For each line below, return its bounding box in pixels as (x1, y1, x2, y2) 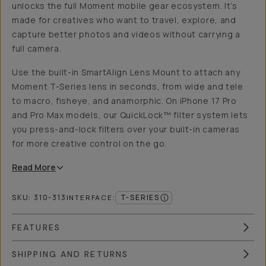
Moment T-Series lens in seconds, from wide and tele (12, 81, 243, 92)
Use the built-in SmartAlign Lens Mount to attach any (12, 66, 240, 78)
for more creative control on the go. (12, 138, 167, 149)
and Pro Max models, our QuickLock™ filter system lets (12, 109, 249, 121)
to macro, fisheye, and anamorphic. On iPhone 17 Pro (12, 95, 237, 106)
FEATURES (12, 222, 61, 233)
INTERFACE (66, 193, 113, 202)
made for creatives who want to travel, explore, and (12, 14, 236, 26)
